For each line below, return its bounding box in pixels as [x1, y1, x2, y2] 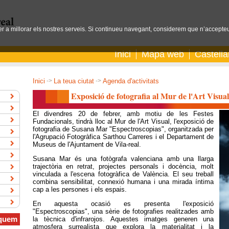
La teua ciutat [54, 77, 94, 85]
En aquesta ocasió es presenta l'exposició [33, 200, 214, 208]
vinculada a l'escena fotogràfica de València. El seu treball [33, 170, 214, 178]
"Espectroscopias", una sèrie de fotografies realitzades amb [33, 208, 214, 216]
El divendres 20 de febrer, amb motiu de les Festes [33, 109, 214, 118]
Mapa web [142, 49, 184, 59]
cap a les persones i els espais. [33, 185, 127, 193]
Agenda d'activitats [103, 77, 159, 85]
